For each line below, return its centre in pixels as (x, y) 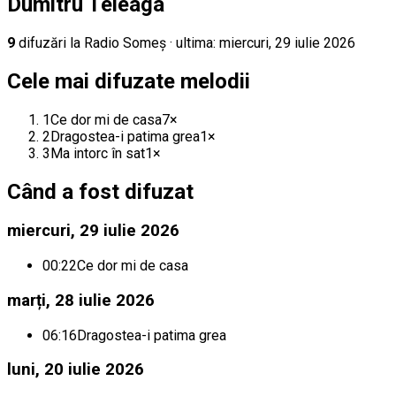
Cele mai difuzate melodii (129, 81)
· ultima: (193, 42)
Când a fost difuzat (100, 191)
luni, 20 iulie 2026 (76, 370)
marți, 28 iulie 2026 (81, 300)
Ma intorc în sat (98, 153)
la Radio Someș (116, 42)
